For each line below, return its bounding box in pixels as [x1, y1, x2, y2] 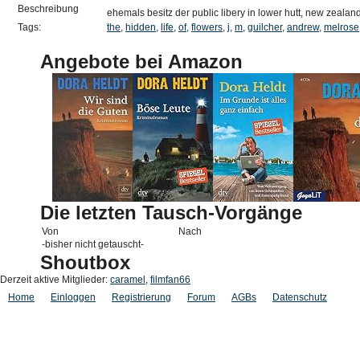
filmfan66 [150, 274, 190, 285]
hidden [125, 22, 156, 33]
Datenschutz [272, 292, 327, 303]
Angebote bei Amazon [40, 51, 243, 72]
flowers [191, 22, 223, 33]
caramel [110, 274, 145, 285]
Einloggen [51, 292, 96, 303]
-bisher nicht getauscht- [42, 239, 144, 250]
